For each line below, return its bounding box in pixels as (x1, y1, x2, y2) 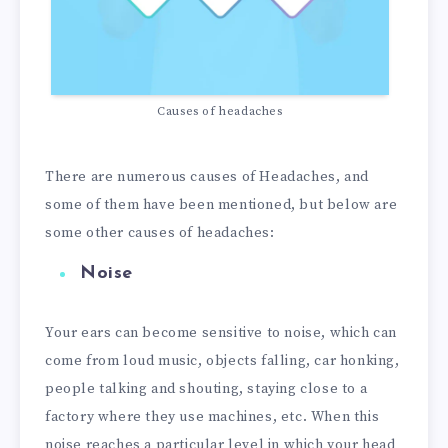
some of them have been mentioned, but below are (45, 195, 398, 214)
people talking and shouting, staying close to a (45, 379, 368, 398)
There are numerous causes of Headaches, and (45, 167, 369, 186)
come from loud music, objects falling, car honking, (45, 351, 400, 370)
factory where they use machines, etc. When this (45, 407, 380, 426)
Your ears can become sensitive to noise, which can (45, 323, 398, 342)
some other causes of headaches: (45, 223, 275, 242)
